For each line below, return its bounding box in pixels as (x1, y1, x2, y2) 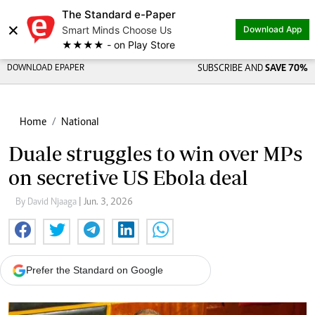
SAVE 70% (264, 64, 308, 74)
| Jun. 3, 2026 (79, 198, 133, 207)
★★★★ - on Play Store (62, 39, 175, 51)
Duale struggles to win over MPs (8, 142, 302, 165)
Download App (243, 24, 302, 34)
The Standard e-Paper (62, 8, 176, 21)
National (61, 117, 99, 128)
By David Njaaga (15, 198, 79, 207)
